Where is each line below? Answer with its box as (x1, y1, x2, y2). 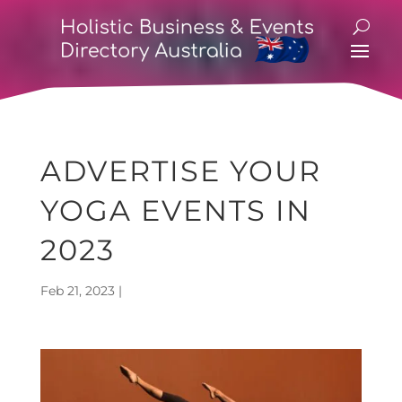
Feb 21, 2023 (39, 283, 115, 299)
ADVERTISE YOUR (39, 153, 321, 188)
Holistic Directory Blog (125, 283, 271, 299)
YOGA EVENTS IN (39, 193, 311, 228)
